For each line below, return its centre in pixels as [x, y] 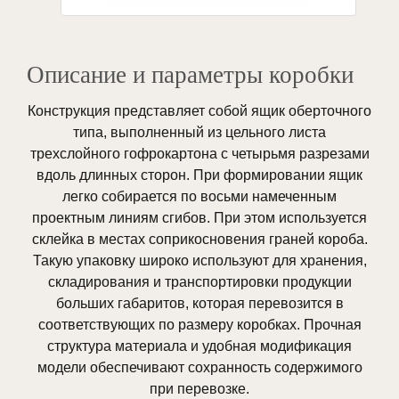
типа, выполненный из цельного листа [199, 133]
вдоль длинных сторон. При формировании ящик [199, 175]
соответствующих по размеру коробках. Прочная [199, 325]
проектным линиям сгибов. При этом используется [199, 218]
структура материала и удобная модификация [199, 346]
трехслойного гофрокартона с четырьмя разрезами [199, 154]
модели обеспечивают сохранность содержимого [199, 368]
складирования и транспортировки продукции [199, 282]
